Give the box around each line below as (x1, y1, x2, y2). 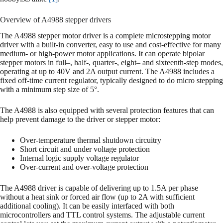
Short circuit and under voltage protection (20, 145, 150, 154)
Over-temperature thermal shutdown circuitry (20, 136, 161, 145)
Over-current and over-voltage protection (20, 163, 148, 172)
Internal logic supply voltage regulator (20, 154, 139, 163)
